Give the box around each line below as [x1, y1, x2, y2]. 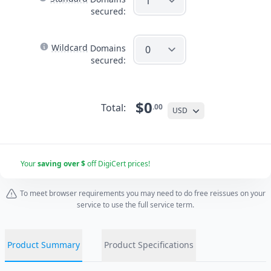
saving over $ [37, 158, 85, 169]
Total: [101, 101, 126, 115]
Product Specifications [104, 239, 194, 251]
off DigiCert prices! [85, 158, 150, 169]
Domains [88, 42, 126, 54]
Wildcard [51, 42, 88, 54]
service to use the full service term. [77, 200, 194, 211]
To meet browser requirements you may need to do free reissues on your [20, 188, 266, 199]
